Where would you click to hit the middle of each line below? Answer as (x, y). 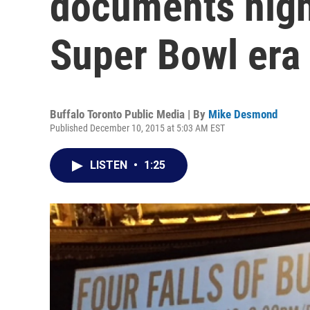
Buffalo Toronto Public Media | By (129, 114)
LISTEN (110, 165)
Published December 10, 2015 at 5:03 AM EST (137, 128)
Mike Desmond (243, 114)
